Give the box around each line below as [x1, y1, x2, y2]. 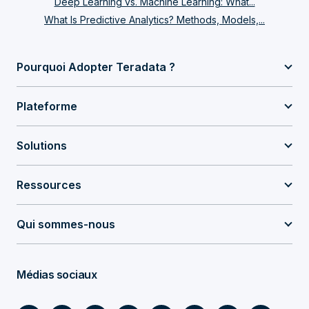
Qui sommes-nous [17, 217, 115, 231]
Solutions [17, 139, 67, 152]
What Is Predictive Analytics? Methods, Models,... [44, 14, 265, 26]
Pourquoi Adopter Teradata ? [17, 60, 175, 74]
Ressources [17, 178, 81, 192]
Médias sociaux [17, 268, 97, 281]
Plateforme [17, 99, 77, 113]
